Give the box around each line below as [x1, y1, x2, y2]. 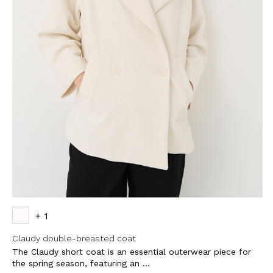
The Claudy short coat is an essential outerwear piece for [12, 246, 251, 257]
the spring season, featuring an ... [12, 258, 150, 268]
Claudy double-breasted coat [12, 233, 136, 243]
